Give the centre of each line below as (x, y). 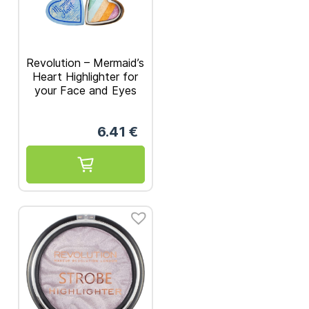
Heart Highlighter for (86, 76)
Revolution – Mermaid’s (86, 62)
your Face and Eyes (85, 90)
